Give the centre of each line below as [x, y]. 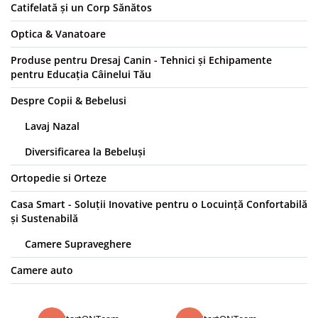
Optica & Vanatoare [58, 34]
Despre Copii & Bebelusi [68, 101]
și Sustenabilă [44, 219]
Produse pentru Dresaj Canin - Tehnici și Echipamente [141, 60]
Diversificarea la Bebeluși [85, 152]
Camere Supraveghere [78, 244]
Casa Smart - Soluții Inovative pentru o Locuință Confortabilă [159, 204]
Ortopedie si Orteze [59, 178]
